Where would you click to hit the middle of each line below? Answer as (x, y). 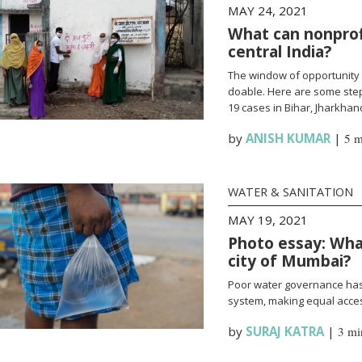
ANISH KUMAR (288, 138)
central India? (279, 51)
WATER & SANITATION (290, 192)
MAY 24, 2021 (267, 11)
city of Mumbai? (289, 261)
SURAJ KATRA (284, 331)
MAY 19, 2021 (267, 220)
